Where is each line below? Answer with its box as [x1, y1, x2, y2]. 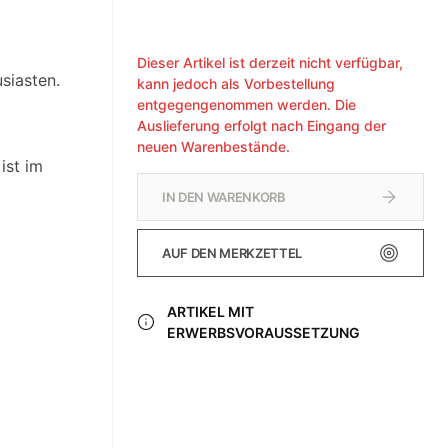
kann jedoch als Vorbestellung [137, 75, 335, 92]
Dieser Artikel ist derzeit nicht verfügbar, [137, 54, 403, 71]
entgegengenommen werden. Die [137, 96, 356, 113]
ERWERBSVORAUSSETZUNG [167, 324, 361, 341]
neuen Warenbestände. [137, 138, 290, 155]
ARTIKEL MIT [167, 303, 255, 320]
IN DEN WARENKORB [162, 188, 286, 205]
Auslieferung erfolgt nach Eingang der [137, 117, 386, 134]
